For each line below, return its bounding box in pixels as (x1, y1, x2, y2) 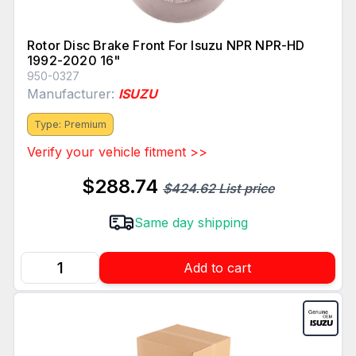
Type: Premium (34, 118, 106, 131)
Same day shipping (133, 215, 248, 231)
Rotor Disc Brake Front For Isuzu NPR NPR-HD (27, 37, 305, 54)
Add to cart (184, 260, 251, 277)
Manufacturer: (27, 86, 118, 103)
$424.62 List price (163, 180, 274, 197)
